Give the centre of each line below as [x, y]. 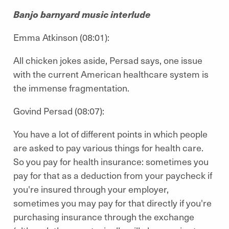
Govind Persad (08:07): [60, 111]
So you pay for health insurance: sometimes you [111, 161]
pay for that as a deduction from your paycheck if [113, 175]
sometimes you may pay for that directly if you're [112, 203]
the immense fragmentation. [73, 88]
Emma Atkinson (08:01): [62, 37]
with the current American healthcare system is [111, 74]
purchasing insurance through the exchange [104, 216]
